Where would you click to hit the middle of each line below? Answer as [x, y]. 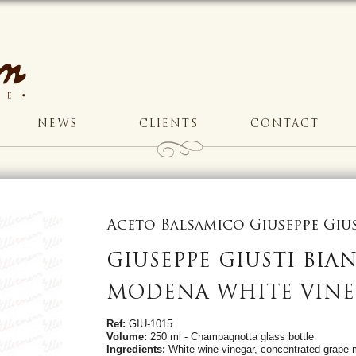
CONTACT [285, 124]
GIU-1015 [149, 323]
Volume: [126, 336]
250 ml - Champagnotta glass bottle [230, 336]
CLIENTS [169, 124]
